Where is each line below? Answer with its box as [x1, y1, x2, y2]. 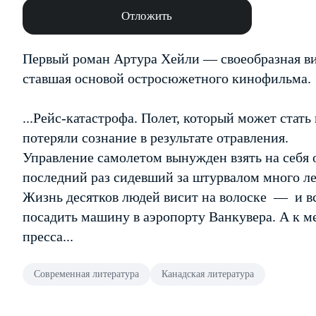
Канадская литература [162, 269, 254, 279]
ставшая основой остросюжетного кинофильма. [23, 71, 311, 86]
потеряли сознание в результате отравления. [23, 130, 288, 145]
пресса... [23, 229, 73, 244]
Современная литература [34, 269, 139, 279]
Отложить [121, 9, 172, 23]
